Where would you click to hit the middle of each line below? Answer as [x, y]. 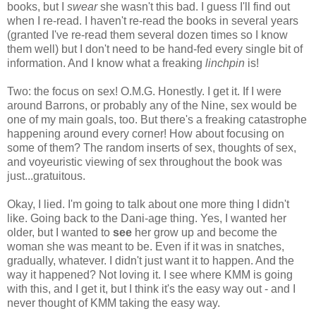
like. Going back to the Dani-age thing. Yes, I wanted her [147, 218]
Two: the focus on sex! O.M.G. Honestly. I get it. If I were [144, 91]
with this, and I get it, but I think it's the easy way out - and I [151, 289]
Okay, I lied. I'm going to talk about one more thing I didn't [148, 204]
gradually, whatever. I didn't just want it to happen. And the [151, 261]
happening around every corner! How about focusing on [146, 134]
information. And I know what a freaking [106, 63]
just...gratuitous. [46, 176]
